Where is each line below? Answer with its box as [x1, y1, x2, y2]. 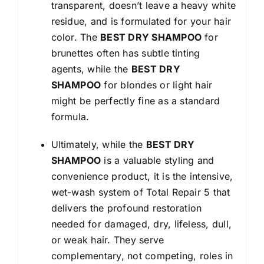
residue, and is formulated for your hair [51, 15, 232, 27]
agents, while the [51, 62, 131, 75]
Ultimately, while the [51, 138, 146, 150]
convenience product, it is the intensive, [51, 170, 233, 182]
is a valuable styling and [101, 154, 214, 166]
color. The [51, 31, 101, 43]
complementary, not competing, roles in [51, 249, 233, 262]
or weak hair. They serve [51, 233, 164, 246]
